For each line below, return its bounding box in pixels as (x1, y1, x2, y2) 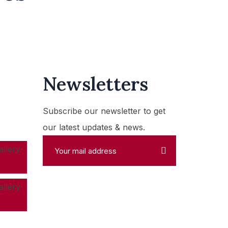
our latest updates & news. (42, 122, 145, 133)
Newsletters (42, 72, 148, 96)
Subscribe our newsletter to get (42, 106, 165, 117)
